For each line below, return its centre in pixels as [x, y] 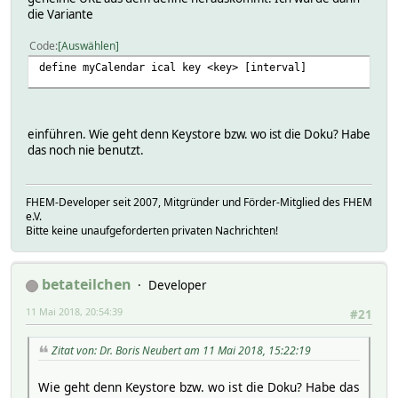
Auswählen [88, 45]
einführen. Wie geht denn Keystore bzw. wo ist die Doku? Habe [199, 134]
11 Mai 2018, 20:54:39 [74, 312]
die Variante [60, 14]
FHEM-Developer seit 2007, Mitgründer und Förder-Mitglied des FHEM [199, 203]
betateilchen [87, 285]
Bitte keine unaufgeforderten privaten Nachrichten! [152, 231]
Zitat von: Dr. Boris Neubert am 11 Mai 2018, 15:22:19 [181, 351]
